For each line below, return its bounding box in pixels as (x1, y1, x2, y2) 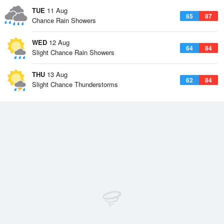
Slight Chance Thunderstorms (32, 79, 118, 89)
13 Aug (45, 69, 67, 79)
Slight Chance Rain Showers (32, 47, 114, 57)
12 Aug (47, 37, 69, 47)
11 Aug (45, 5, 67, 15)
